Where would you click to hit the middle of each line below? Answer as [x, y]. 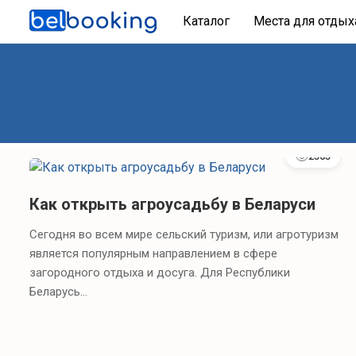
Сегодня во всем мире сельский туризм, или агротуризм [184, 234]
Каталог [206, 21]
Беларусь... [58, 291]
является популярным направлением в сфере [153, 253]
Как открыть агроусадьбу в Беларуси [172, 204]
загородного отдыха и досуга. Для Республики [160, 272]
